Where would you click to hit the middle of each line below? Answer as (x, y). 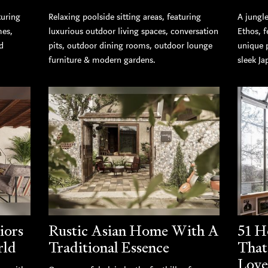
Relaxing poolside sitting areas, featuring (124, 17)
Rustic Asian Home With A (133, 231)
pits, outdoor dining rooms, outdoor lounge (130, 46)
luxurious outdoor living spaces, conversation (133, 32)
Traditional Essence (109, 248)
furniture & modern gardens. (102, 60)
